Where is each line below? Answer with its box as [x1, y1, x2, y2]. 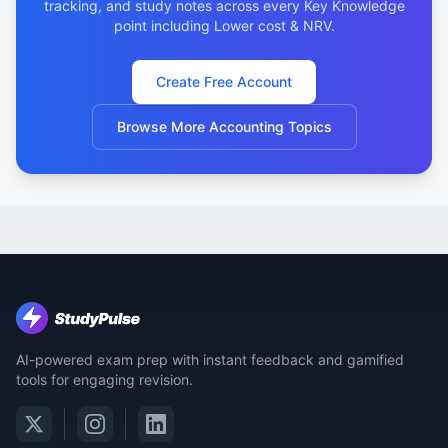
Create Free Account [156, 73, 292, 90]
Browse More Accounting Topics [116, 118, 332, 135]
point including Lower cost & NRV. [113, 17, 335, 34]
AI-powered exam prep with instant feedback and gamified [16, 351, 404, 368]
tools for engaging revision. [16, 371, 193, 388]
